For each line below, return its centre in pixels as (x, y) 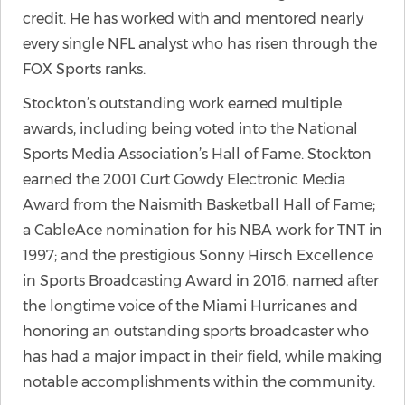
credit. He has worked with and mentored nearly (193, 19)
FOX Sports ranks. (84, 69)
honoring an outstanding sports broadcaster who (196, 331)
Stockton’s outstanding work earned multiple (182, 104)
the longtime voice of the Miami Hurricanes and (190, 306)
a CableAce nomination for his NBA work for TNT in (202, 230)
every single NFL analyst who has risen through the (200, 44)
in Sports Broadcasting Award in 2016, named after (201, 281)
